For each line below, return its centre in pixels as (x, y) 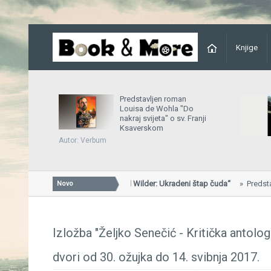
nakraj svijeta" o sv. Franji (163, 119)
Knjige (247, 47)
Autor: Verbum (83, 140)
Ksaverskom (142, 128)
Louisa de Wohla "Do (157, 109)
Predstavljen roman (153, 99)
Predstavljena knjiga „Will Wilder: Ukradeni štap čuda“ (113, 183)
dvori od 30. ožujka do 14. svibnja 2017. (156, 257)
